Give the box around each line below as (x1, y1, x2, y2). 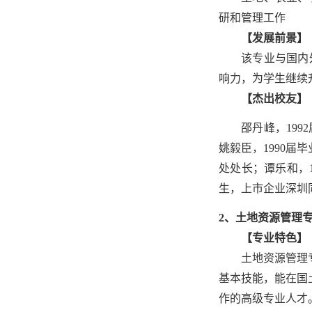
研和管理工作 (219, 12, 286, 24)
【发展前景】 (241, 32, 308, 44)
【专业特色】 (241, 232, 308, 244)
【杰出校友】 (241, 93, 308, 104)
